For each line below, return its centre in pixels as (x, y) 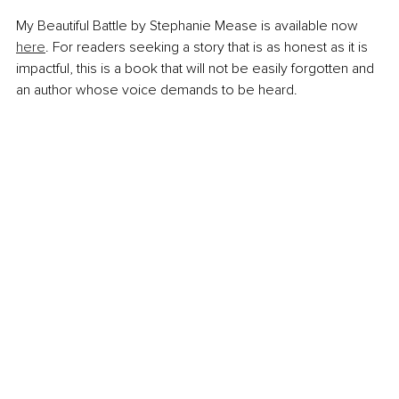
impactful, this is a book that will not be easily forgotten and (197, 69)
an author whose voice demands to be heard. (157, 90)
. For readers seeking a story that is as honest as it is (208, 48)
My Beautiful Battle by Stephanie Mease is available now (189, 26)
